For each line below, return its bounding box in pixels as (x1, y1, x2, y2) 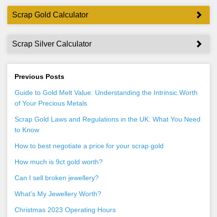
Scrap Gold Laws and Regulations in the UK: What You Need (15, 115, 201, 123)
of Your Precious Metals (15, 99, 87, 107)
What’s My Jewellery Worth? (15, 189, 101, 198)
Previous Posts (15, 72, 64, 80)
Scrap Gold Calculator (12, 10, 88, 19)
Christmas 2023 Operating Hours (15, 205, 116, 214)
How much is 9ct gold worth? (15, 157, 103, 166)
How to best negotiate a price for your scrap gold (15, 141, 164, 150)
